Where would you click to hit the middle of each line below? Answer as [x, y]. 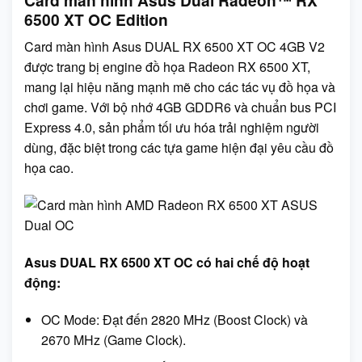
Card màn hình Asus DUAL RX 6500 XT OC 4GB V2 [175, 47]
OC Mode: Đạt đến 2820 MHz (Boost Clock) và [174, 319]
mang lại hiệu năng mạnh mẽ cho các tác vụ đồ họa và [180, 87]
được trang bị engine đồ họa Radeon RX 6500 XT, [167, 67]
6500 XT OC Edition [96, 19]
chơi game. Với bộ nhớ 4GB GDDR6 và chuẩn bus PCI [180, 107]
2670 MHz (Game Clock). [113, 339]
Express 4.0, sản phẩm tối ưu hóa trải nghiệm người [172, 128]
